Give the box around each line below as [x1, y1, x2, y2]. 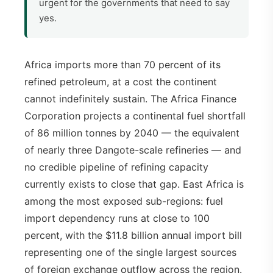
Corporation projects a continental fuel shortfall [24, 110, 246, 122]
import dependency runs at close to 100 [24, 212, 210, 225]
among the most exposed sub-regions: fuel [24, 195, 223, 208]
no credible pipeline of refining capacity [24, 161, 208, 174]
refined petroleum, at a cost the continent [24, 76, 217, 88]
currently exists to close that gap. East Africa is [24, 178, 244, 191]
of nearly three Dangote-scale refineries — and [24, 144, 241, 157]
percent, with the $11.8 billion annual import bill [24, 229, 242, 242]
